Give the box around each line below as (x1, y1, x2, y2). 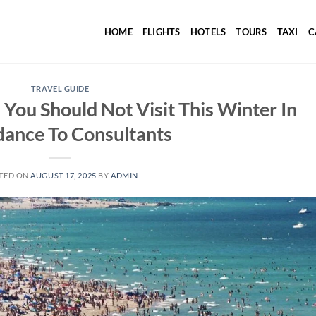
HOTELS (190, 26, 226, 37)
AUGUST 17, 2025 (30, 170, 97, 180)
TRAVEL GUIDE (30, 84, 90, 93)
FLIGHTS (142, 26, 181, 37)
